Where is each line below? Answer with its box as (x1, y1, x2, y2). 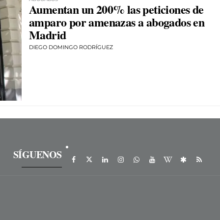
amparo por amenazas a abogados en (29, 13, 205, 31)
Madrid (29, 26, 66, 44)
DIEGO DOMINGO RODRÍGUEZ (29, 44, 113, 51)
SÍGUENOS (13, 147, 62, 162)
